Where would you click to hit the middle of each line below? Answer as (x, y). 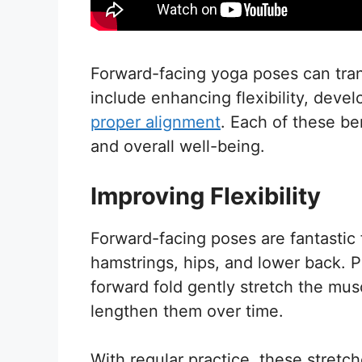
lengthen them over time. (187, 311)
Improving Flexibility (206, 196)
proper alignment (156, 122)
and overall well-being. (178, 146)
